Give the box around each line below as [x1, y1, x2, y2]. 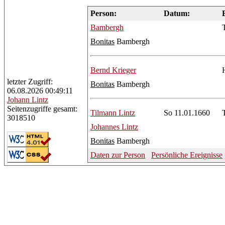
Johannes [90, 122, 120, 131]
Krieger [110, 65, 136, 74]
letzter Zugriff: [7, 77, 53, 86]
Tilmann [90, 108, 117, 117]
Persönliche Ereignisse [151, 150, 222, 159]
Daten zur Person [90, 150, 145, 159]
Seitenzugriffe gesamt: [7, 104, 77, 113]
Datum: [164, 9, 190, 18]
